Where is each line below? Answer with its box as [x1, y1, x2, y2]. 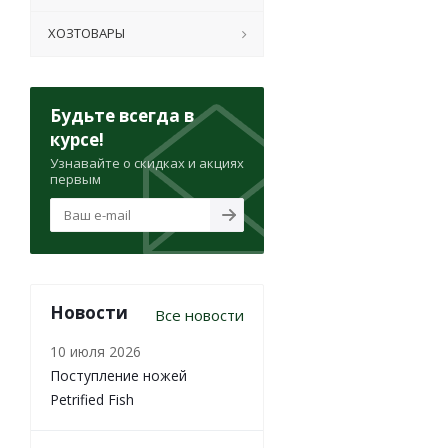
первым [50, 170, 101, 188]
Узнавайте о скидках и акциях [50, 154, 244, 172]
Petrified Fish [50, 390, 134, 409]
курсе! [50, 128, 104, 151]
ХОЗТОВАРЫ [48, 24, 125, 42]
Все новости [155, 305, 244, 325]
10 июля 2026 [50, 342, 141, 361]
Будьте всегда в [50, 104, 194, 127]
